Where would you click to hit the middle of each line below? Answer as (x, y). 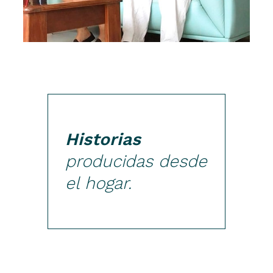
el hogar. (99, 183)
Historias (103, 139)
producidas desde (136, 161)
